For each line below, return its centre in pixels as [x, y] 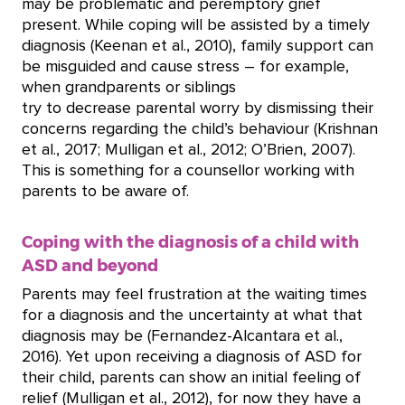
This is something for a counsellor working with [188, 171]
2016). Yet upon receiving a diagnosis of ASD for [192, 357]
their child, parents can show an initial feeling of [191, 378]
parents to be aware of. [108, 192]
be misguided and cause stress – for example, [185, 67]
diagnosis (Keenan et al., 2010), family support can [198, 46]
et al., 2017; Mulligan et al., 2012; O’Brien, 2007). [188, 150]
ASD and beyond [90, 264]
